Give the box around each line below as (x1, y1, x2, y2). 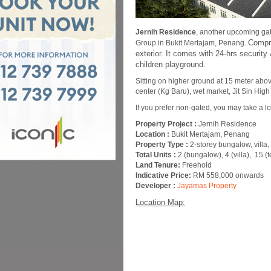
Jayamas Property (177, 181, 237, 190)
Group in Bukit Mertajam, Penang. (135, 39, 248, 47)
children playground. (135, 60, 206, 69)
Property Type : (135, 140, 190, 149)
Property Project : (135, 120, 197, 128)
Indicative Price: (135, 171, 191, 180)
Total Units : (135, 151, 176, 159)
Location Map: (135, 198, 185, 207)
